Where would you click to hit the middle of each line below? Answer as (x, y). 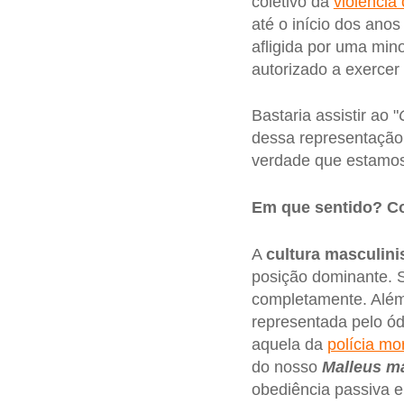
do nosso (286, 367)
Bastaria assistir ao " (325, 116)
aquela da (289, 344)
